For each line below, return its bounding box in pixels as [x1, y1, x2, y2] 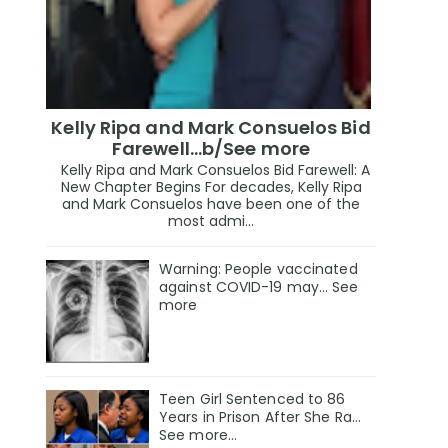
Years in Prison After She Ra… [159, 407, 361, 428]
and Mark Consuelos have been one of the [62, 194, 360, 215]
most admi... [168, 211, 254, 232]
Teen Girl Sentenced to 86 [159, 389, 346, 410]
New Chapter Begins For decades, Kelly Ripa [60, 177, 362, 198]
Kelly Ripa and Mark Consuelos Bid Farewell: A [52, 160, 370, 181]
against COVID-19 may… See [159, 277, 359, 298]
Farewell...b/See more [111, 135, 311, 161]
